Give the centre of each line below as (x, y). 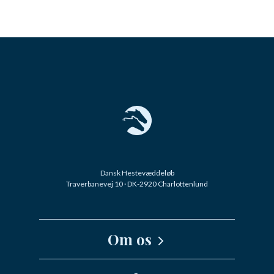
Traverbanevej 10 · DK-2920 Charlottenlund (137, 184)
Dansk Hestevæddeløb (137, 173)
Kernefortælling (128, 266)
